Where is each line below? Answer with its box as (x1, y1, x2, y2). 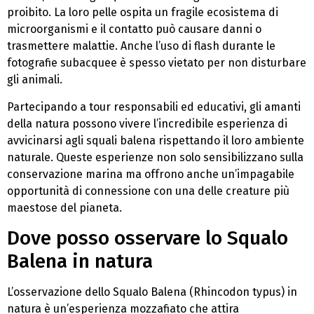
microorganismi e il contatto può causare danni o (7, 22, 261, 36)
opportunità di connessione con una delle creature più (7, 184, 289, 198)
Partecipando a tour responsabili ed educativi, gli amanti (7, 100, 301, 114)
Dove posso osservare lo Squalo (7, 226, 288, 250)
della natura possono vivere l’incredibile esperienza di (7, 116, 287, 130)
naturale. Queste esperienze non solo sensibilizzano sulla (7, 150, 303, 164)
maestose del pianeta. (7, 200, 122, 214)
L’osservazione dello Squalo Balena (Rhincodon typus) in (7, 285, 297, 299)
